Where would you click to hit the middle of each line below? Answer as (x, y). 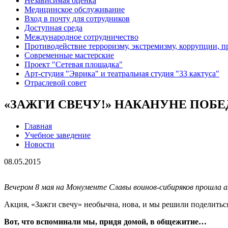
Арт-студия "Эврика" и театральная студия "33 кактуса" (122, 74)
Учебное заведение (58, 135)
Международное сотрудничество (81, 37)
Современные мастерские (69, 55)
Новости (39, 145)
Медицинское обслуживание (75, 10)
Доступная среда (53, 28)
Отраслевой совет (55, 83)
